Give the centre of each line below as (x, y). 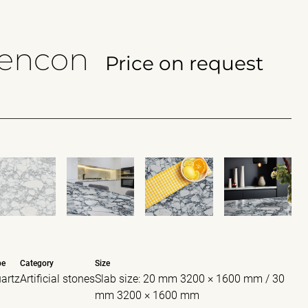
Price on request (184, 63)
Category (37, 263)
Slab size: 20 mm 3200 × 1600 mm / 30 (190, 278)
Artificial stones (58, 278)
